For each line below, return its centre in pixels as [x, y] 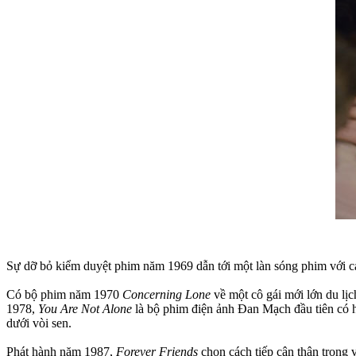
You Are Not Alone [85, 308]
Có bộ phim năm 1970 [64, 294]
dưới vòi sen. [39, 323]
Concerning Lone [166, 294]
